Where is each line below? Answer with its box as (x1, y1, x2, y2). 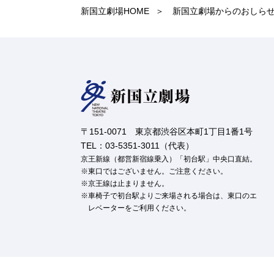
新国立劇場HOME (81, 6, 149, 16)
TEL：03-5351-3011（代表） (81, 141, 194, 150)
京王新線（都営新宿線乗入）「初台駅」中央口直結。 (81, 155, 257, 163)
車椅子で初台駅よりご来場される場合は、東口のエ (88, 191, 257, 200)
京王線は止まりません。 (88, 179, 169, 188)
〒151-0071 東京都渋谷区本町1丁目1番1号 (81, 127, 253, 136)
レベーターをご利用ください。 (88, 204, 191, 212)
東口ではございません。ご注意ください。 (88, 167, 228, 176)
